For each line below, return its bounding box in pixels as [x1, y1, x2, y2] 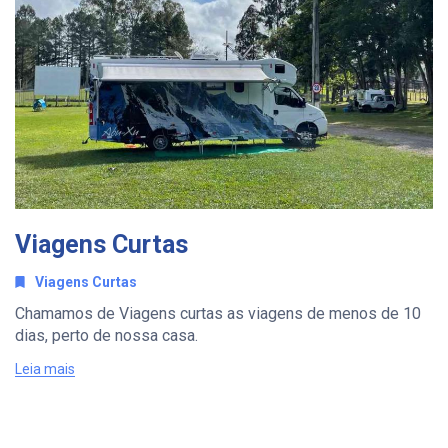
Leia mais [15, 360, 75, 377]
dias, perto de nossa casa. [15, 325, 198, 345]
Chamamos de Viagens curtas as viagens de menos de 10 [15, 303, 421, 323]
